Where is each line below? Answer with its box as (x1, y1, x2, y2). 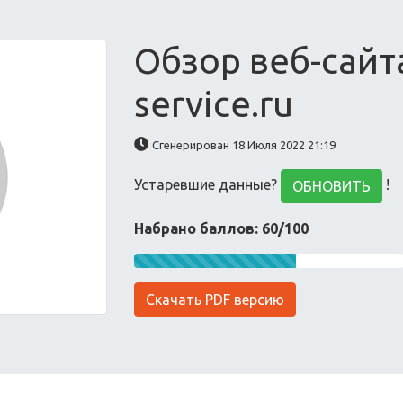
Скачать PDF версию (146, 291, 285, 308)
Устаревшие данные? (134, 176, 282, 193)
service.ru (134, 84, 294, 124)
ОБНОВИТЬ (292, 178, 372, 194)
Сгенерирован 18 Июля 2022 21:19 (152, 139, 336, 151)
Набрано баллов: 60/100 (134, 220, 309, 237)
